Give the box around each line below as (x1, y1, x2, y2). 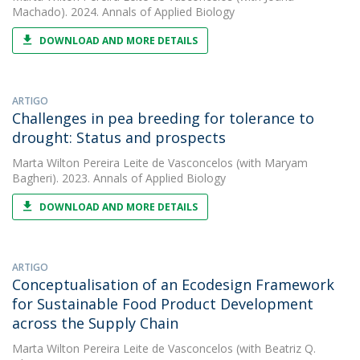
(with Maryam (233, 155, 308, 170)
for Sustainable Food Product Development (12, 294, 313, 313)
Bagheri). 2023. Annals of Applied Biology (12, 170, 226, 186)
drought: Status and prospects (12, 128, 226, 147)
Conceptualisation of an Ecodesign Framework (12, 275, 334, 294)
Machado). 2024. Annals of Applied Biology (12, 4, 235, 19)
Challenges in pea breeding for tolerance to (12, 108, 314, 128)
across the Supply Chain (12, 313, 178, 333)
